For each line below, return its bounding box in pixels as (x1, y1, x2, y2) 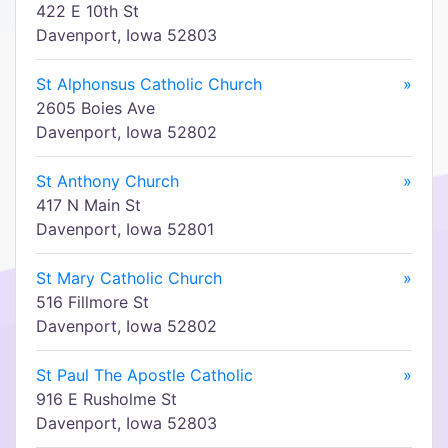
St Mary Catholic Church (36, 268, 222, 288)
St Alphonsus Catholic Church (36, 74, 262, 94)
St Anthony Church (36, 171, 179, 191)
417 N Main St (36, 195, 141, 215)
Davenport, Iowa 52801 (36, 219, 214, 239)
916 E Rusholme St (36, 389, 177, 409)
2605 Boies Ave (36, 98, 155, 118)
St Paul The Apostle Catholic (36, 365, 253, 385)
